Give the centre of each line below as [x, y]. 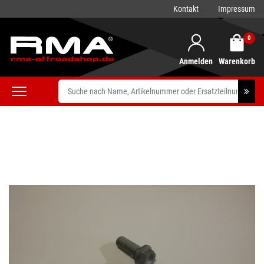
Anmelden [196, 61]
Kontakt [186, 9]
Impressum [237, 9]
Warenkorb [237, 61]
